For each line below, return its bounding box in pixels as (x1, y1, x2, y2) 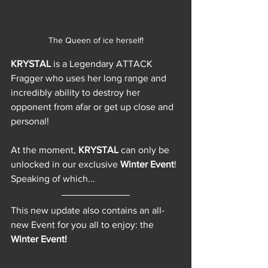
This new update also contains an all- (11, 205, 165, 215)
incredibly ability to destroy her (11, 87, 142, 98)
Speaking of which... (11, 173, 98, 184)
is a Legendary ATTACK (53, 58, 155, 69)
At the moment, (11, 144, 78, 155)
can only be (121, 144, 172, 155)
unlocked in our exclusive (11, 159, 120, 169)
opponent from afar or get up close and (11, 101, 176, 112)
